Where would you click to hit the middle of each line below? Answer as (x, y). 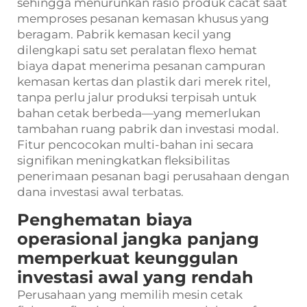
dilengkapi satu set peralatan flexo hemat (137, 50)
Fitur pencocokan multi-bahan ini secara (135, 145)
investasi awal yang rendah (135, 278)
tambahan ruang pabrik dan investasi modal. (148, 129)
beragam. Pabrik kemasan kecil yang (124, 35)
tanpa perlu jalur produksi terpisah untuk (137, 98)
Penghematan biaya (105, 220)
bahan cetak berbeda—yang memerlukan (139, 113)
